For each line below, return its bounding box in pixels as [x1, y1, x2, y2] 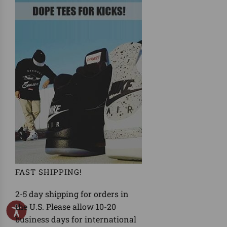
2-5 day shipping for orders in [15, 188, 129, 200]
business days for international [15, 214, 136, 225]
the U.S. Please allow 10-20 [15, 201, 116, 212]
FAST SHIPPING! [15, 167, 82, 177]
